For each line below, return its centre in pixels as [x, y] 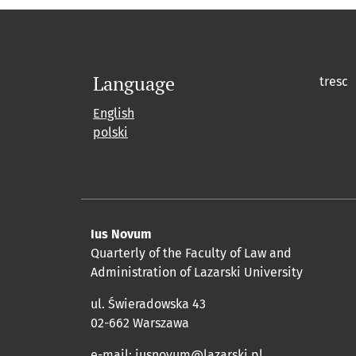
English [114, 114]
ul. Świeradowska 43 [148, 304]
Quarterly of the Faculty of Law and [191, 253]
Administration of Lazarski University [197, 273]
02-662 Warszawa [140, 323]
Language [134, 84]
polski [110, 133]
